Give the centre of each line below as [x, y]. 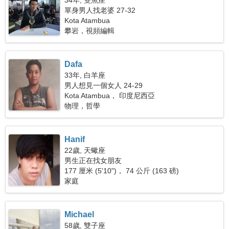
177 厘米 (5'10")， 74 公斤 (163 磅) [122, 171]
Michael [79, 214]
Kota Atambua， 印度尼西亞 [110, 96]
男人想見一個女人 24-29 [104, 85]
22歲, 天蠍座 [85, 150]
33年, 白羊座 [85, 75]
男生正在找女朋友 [93, 161]
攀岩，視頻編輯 [90, 31]
